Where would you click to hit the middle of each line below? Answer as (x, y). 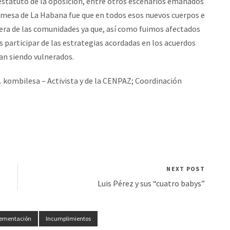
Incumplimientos (68, 218)
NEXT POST (186, 169)
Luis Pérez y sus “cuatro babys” (151, 183)
